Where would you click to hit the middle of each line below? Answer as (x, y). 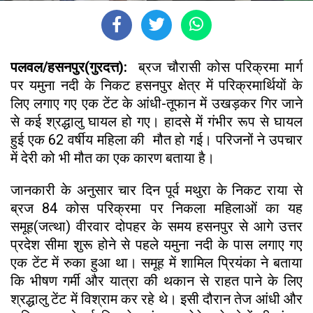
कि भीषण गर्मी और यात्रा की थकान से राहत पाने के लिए (156, 281)
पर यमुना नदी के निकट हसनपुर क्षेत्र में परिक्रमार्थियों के (156, 86)
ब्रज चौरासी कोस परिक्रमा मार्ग (215, 67)
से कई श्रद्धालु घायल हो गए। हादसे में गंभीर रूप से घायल (156, 122)
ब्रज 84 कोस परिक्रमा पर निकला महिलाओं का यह (156, 209)
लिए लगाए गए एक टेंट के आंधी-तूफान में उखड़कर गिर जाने (156, 104)
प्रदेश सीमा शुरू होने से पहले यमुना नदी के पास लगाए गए (156, 245)
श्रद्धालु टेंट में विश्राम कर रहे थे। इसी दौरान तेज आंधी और (156, 299)
